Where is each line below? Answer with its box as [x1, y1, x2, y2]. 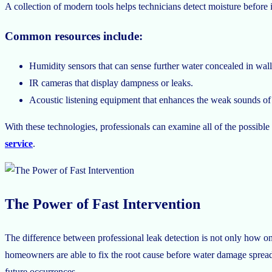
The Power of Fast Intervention [5, 196, 200, 212]
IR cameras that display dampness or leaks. [29, 78, 195, 89]
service [5, 138, 33, 149]
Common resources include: [5, 30, 143, 43]
